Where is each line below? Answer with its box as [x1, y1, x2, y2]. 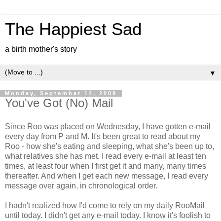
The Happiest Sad [5, 20, 142, 38]
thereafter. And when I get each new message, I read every [5, 171, 208, 180]
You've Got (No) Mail [5, 96, 113, 110]
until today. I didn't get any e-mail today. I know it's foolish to [5, 211, 211, 220]
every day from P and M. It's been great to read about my [5, 132, 200, 141]
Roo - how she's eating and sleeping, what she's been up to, [5, 142, 214, 150]
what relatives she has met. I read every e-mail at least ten [5, 151, 206, 160]
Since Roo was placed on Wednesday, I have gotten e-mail [5, 122, 211, 131]
